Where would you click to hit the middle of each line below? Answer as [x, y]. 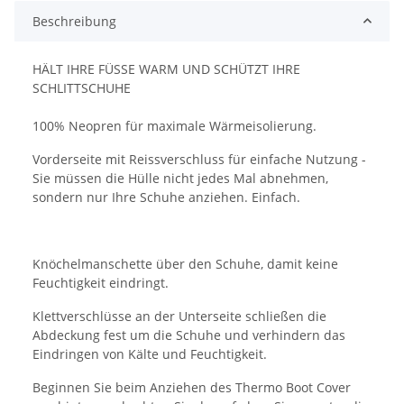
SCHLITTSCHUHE [82, 87]
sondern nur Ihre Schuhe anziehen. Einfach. [166, 197]
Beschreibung [74, 21]
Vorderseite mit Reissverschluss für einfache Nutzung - [199, 159]
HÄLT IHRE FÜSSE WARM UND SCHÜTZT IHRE [166, 69]
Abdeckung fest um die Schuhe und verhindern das [189, 335]
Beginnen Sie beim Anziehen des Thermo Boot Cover [192, 387]
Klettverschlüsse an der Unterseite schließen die [179, 316]
